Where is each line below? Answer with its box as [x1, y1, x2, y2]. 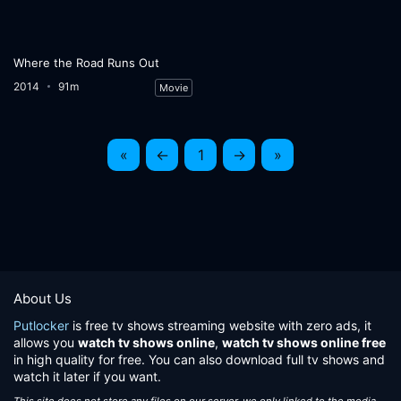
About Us [13, 290, 72, 307]
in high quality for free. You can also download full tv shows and [13, 352, 385, 367]
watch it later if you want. [13, 369, 161, 384]
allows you [13, 335, 78, 350]
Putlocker [13, 318, 69, 333]
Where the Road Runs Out [13, 55, 160, 70]
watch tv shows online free [222, 335, 386, 350]
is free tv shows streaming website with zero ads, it [69, 318, 371, 333]
